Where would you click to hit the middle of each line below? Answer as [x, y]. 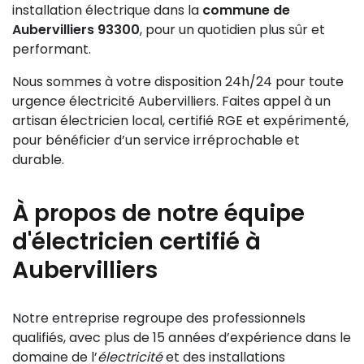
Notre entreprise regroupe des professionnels [159, 318]
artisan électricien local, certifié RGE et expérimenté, [180, 121]
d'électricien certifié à [136, 242]
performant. [52, 49]
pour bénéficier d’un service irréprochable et [156, 140]
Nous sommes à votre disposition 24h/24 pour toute [178, 82]
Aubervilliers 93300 [76, 30]
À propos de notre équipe [158, 213]
